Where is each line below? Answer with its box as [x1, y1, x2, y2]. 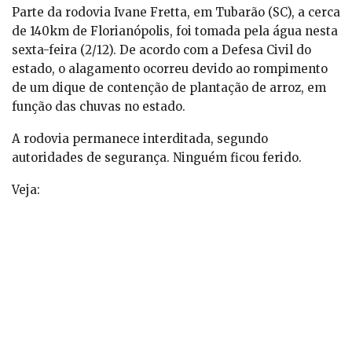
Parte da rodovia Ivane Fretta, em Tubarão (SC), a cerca [12, 5, 340, 20]
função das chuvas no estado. [12, 99, 185, 115]
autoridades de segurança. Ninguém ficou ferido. [12, 150, 302, 166]
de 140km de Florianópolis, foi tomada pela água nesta [12, 24, 338, 39]
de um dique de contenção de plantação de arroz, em [12, 80, 326, 96]
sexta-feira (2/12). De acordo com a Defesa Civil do [12, 42, 311, 58]
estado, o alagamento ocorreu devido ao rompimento [12, 61, 328, 77]
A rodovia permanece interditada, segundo [12, 131, 268, 147]
